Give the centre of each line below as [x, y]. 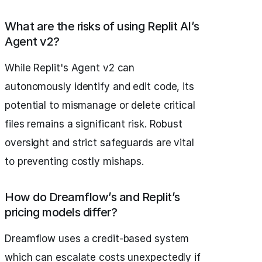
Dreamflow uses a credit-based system [97, 239]
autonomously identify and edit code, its [99, 87]
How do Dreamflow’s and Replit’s [92, 197]
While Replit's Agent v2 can [70, 68]
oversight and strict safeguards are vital [99, 143]
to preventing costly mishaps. [75, 162]
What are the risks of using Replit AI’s [102, 27]
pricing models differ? [61, 213]
